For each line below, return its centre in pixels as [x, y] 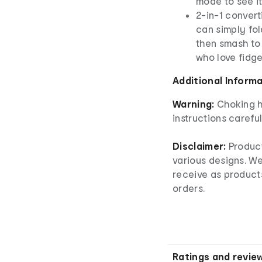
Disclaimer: [199, 146]
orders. [189, 188]
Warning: [194, 104]
